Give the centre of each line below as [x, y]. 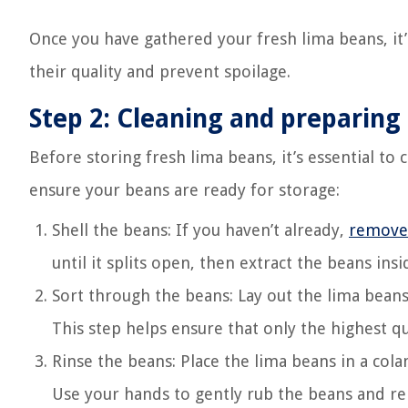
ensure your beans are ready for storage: [184, 190]
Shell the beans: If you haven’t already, [200, 230]
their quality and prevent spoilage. [160, 71]
